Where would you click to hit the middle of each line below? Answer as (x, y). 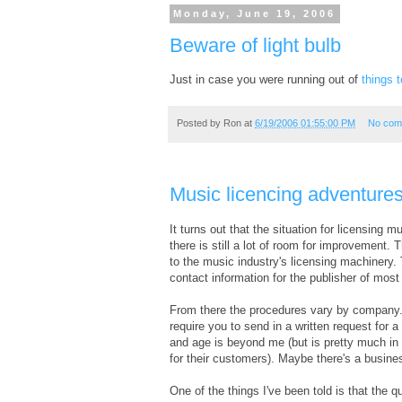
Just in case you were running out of (266, 80)
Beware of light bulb (255, 45)
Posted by (200, 123)
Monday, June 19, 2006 (255, 14)
